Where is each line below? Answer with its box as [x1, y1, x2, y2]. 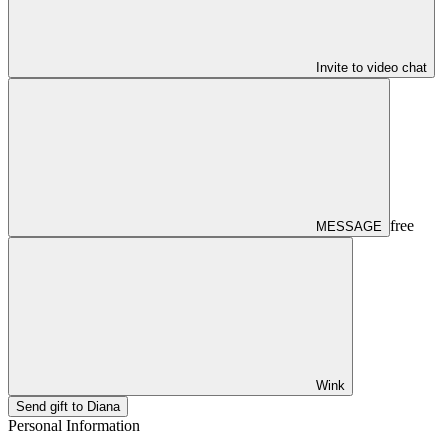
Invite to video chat [316, 59, 427, 75]
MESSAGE [316, 218, 382, 234]
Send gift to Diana [16, 398, 120, 414]
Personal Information [8, 416, 140, 434]
